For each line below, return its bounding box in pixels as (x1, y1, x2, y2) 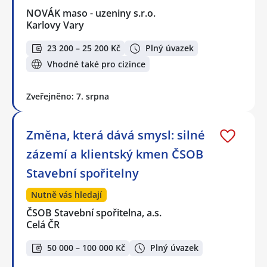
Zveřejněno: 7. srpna (26, 90, 109, 102)
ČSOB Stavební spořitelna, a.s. (26, 206, 163, 219)
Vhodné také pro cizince (47, 58, 145, 70)
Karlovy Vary (26, 18, 84, 32)
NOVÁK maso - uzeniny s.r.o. (26, 6, 157, 20)
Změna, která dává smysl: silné (26, 126, 205, 143)
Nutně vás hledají (31, 188, 102, 200)
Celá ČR (26, 218, 60, 231)
